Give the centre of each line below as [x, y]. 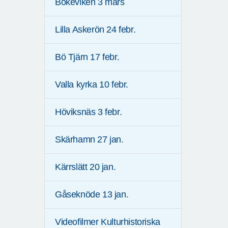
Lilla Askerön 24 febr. [95, 30]
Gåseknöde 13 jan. [92, 195]
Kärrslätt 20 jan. [85, 167]
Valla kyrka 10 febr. [92, 85]
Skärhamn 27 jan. [89, 140]
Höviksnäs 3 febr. [89, 112]
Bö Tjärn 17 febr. [87, 57]
